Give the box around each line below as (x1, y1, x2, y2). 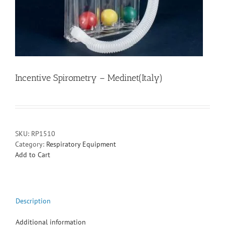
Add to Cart (15, 150, 50, 159)
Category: (15, 139, 46, 149)
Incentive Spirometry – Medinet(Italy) (15, 72, 163, 83)
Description (16, 196, 51, 205)
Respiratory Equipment (46, 139, 116, 149)
